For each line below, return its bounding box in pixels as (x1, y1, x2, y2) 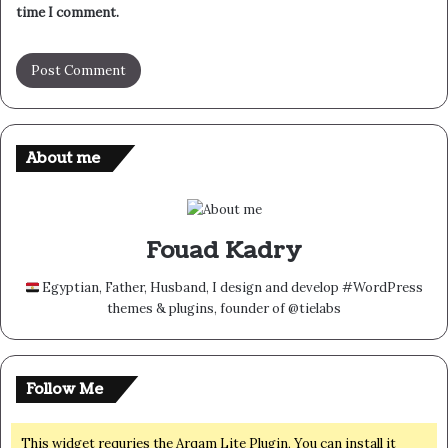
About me (26, 148, 100, 170)
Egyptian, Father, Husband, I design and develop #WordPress (39, 279, 424, 297)
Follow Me (26, 379, 103, 401)
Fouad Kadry (146, 234, 302, 268)
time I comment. (16, 4, 119, 22)
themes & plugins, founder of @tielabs (107, 300, 341, 318)
